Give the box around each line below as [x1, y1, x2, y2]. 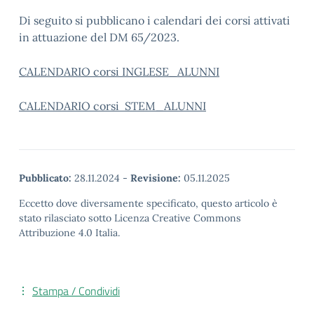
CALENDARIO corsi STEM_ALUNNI [19, 99, 206, 113]
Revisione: [130, 172, 181, 184]
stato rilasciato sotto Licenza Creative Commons [19, 212, 241, 224]
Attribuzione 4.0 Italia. [19, 226, 120, 239]
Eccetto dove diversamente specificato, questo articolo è [19, 197, 278, 210]
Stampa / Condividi [32, 282, 120, 299]
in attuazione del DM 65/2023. [19, 30, 179, 44]
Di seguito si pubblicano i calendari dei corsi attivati [19, 13, 290, 27]
